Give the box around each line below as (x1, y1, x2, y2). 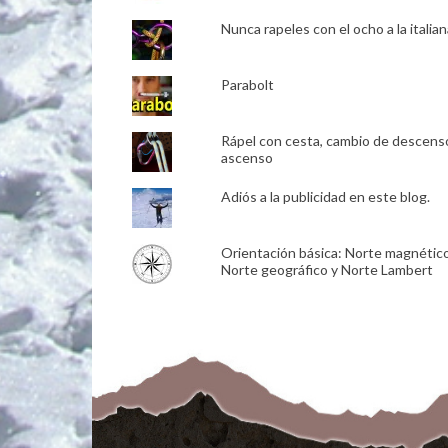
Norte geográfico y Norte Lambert (220, 261, 433, 279)
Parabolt (220, 76, 274, 94)
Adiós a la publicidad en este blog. (220, 188, 430, 206)
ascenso (220, 149, 273, 167)
